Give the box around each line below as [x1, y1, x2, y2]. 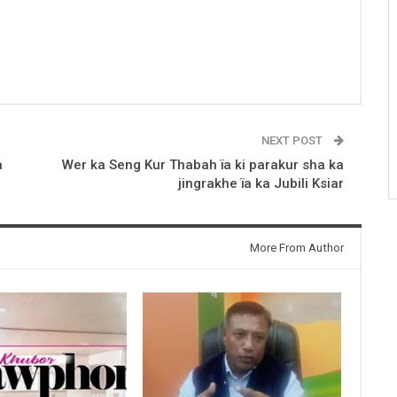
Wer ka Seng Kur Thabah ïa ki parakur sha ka [61, 156, 344, 173]
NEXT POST [261, 133, 325, 147]
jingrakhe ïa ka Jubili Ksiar [177, 175, 344, 191]
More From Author [249, 240, 344, 254]
